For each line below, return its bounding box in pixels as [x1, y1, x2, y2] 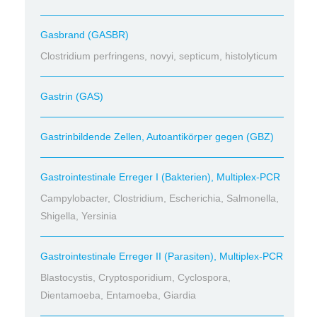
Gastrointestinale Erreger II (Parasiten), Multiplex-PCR [40, 250, 283, 262]
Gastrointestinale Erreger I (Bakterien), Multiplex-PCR [40, 171, 280, 183]
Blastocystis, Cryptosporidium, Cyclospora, [40, 272, 231, 283]
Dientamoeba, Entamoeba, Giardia [40, 289, 196, 301]
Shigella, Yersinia [40, 210, 117, 221]
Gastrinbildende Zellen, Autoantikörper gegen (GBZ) [40, 131, 274, 142]
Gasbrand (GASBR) [40, 29, 129, 40]
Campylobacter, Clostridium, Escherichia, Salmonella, [40, 192, 279, 204]
